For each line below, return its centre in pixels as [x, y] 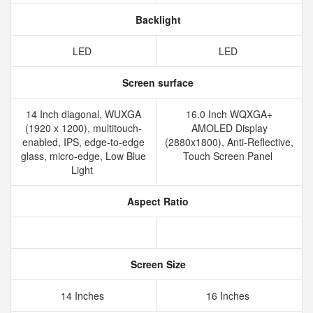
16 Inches [229, 296]
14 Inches [83, 296]
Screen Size [156, 264]
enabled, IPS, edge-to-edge [83, 142]
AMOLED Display [229, 128]
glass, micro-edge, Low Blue [83, 156]
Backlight [156, 20]
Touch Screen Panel [229, 156]
